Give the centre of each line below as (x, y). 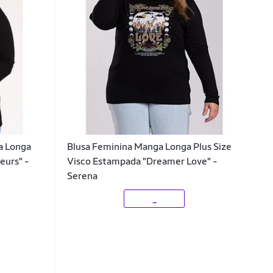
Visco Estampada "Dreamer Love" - (142, 161)
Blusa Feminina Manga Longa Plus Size (149, 147)
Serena (82, 176)
